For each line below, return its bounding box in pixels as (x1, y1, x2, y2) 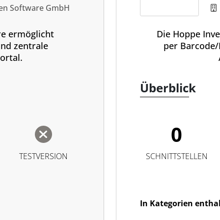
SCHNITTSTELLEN (145, 151, 208, 162)
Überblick (140, 80, 196, 96)
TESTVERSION (19, 151, 68, 162)
